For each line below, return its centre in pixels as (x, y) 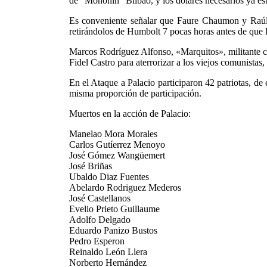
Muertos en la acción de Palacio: (130, 114)
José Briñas (90, 166)
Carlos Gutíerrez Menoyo (117, 145)
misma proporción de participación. (135, 93)
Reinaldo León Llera (108, 252)
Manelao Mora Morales (113, 134)
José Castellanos (100, 198)
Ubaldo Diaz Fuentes (109, 177)
